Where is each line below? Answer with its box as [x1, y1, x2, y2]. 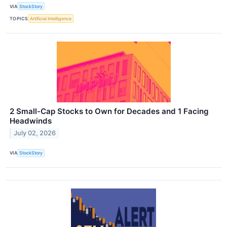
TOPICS [10, 16, 28, 22]
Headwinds [10, 116, 52, 126]
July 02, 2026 [14, 129, 56, 137]
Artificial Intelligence [30, 16, 72, 22]
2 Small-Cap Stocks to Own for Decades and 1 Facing [10, 106, 209, 116]
